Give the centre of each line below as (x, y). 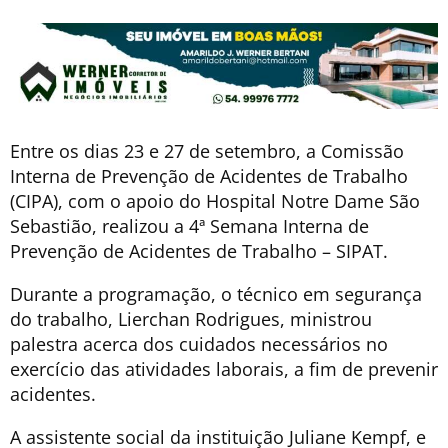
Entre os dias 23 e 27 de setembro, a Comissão (207, 150)
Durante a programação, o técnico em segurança (216, 293)
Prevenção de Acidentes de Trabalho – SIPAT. (199, 250)
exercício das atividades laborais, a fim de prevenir (224, 368)
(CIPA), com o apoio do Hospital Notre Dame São (215, 200)
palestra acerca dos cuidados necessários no (199, 343)
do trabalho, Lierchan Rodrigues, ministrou (191, 318)
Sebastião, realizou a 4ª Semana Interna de (189, 225)
